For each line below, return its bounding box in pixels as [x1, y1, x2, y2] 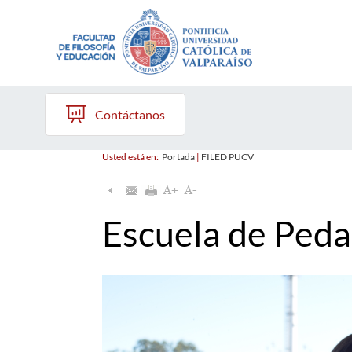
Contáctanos [95, 107, 165, 122]
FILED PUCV [200, 151, 254, 163]
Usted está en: [101, 151, 162, 163]
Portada [161, 151, 195, 163]
